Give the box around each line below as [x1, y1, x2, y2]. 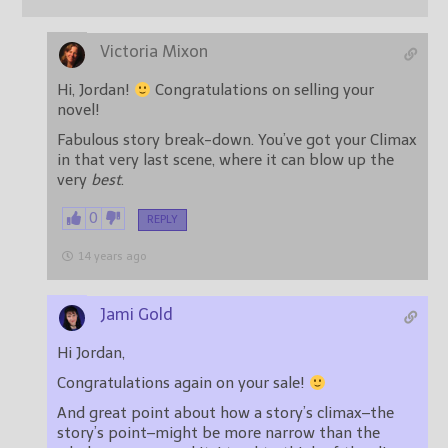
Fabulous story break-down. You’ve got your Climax [57, 131, 417, 150]
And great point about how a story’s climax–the [57, 404, 394, 423]
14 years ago [78, 250, 146, 264]
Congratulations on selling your [151, 81, 375, 100]
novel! [57, 101, 100, 120]
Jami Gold [100, 305, 173, 325]
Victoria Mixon [100, 42, 208, 62]
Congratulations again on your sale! [57, 374, 309, 393]
